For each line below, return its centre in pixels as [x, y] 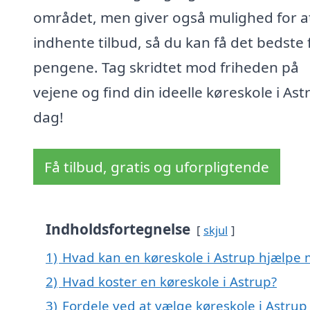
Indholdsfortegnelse [118, 229]
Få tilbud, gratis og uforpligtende [157, 167]
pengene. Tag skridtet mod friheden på [166, 67]
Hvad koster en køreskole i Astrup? [170, 282]
